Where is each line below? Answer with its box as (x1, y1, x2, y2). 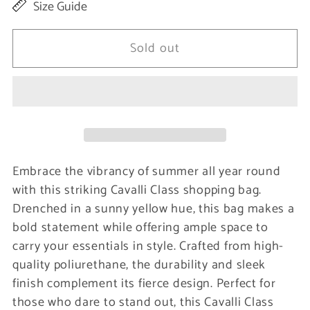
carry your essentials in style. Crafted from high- (12, 235, 284, 257)
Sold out (129, 37, 181, 59)
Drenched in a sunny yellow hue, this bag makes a (12, 198, 295, 219)
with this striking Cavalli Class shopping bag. (12, 179, 262, 201)
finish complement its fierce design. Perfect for (12, 273, 276, 294)
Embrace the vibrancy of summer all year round (12, 161, 281, 182)
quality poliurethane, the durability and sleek (12, 254, 266, 275)
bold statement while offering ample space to (12, 217, 268, 238)
